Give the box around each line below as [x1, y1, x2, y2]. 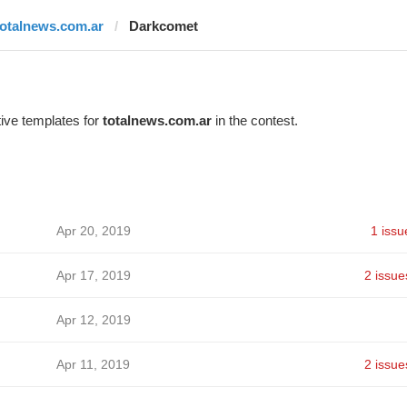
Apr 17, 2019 [55, 268, 131, 283]
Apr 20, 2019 [55, 223, 131, 238]
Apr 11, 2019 [55, 357, 130, 372]
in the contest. [211, 113, 298, 128]
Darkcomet [128, 18, 198, 34]
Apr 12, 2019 [55, 313, 131, 327]
